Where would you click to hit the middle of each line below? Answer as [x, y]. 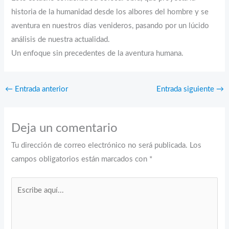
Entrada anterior [40, 89]
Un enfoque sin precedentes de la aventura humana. [98, 53]
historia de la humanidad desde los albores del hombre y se [110, 12]
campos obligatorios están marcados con [81, 159]
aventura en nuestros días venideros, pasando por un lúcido [110, 26]
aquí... [21, 198]
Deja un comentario [65, 129]
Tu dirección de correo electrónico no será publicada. [100, 146]
